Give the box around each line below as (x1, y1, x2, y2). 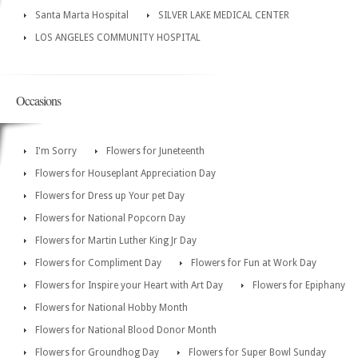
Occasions (16, 92, 61, 109)
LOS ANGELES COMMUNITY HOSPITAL (35, 32, 201, 44)
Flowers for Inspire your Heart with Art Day (35, 280, 223, 292)
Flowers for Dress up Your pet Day (35, 190, 185, 202)
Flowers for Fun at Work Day (191, 257, 316, 269)
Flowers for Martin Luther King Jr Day (35, 235, 197, 247)
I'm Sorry (35, 145, 77, 157)
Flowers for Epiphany (253, 280, 345, 292)
